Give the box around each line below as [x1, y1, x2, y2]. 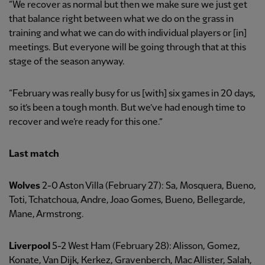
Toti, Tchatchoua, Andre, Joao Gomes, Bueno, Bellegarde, [9, 195, 245, 206]
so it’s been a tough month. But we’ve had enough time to [9, 103, 245, 114]
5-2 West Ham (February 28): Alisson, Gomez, [50, 241, 240, 252]
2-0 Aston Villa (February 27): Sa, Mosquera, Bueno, [40, 181, 256, 192]
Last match [9, 149, 59, 160]
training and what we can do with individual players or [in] [9, 28, 247, 39]
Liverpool [9, 241, 50, 252]
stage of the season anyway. [9, 57, 125, 67]
